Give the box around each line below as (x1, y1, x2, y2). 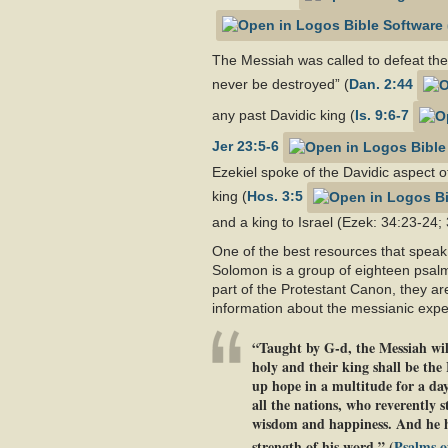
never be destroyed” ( (212, 76, 349, 93)
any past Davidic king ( (212, 107, 355, 124)
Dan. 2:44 (349, 76, 413, 93)
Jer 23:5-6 (212, 138, 279, 155)
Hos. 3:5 (247, 188, 303, 205)
